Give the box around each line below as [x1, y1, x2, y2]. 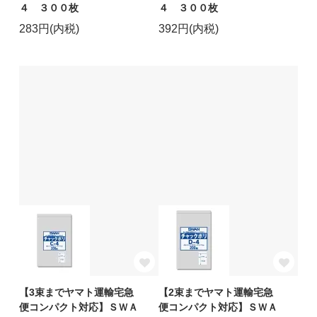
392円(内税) [158, 22, 219, 35]
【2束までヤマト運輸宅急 [158, 286, 273, 298]
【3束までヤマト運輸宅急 [18, 286, 134, 298]
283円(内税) [18, 22, 79, 35]
